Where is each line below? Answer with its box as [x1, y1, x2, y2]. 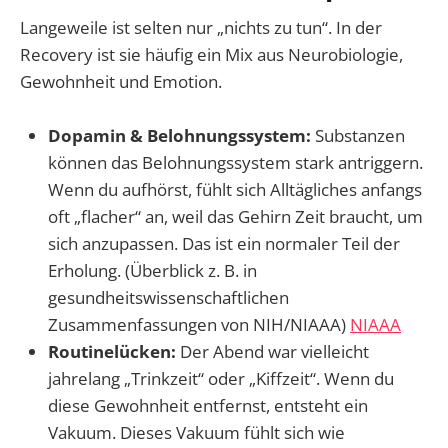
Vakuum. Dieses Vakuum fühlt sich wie [48, 421, 345, 445]
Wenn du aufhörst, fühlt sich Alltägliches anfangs [48, 178, 422, 202]
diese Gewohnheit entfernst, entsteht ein [48, 394, 368, 418]
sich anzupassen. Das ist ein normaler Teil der [48, 232, 400, 256]
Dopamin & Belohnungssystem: [48, 124, 311, 148]
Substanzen [311, 124, 405, 148]
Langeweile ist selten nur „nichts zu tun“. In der [20, 16, 382, 40]
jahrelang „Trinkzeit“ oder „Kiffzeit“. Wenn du [48, 367, 394, 391]
